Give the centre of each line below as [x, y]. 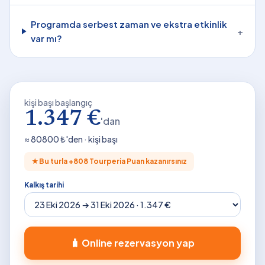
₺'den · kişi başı [88, 139]
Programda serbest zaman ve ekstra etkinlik [129, 24]
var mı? [46, 38]
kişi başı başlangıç [58, 102]
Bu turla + [56, 161]
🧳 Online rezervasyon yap [132, 243]
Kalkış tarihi [44, 185]
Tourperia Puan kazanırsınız [138, 161]
